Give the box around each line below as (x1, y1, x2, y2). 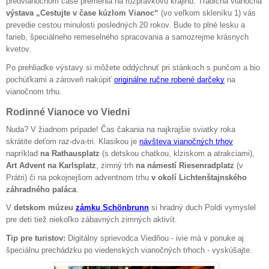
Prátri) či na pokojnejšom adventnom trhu (6, 172, 151, 182)
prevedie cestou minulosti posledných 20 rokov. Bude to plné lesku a (6, 20, 245, 29)
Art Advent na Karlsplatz (6, 160, 96, 170)
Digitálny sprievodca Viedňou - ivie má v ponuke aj (65, 233, 244, 243)
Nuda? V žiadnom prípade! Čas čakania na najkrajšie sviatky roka (6, 124, 235, 134)
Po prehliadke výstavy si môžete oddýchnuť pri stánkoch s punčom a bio (6, 62, 260, 72)
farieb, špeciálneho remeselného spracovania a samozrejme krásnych (6, 32, 249, 41)
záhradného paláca (6, 184, 76, 194)
